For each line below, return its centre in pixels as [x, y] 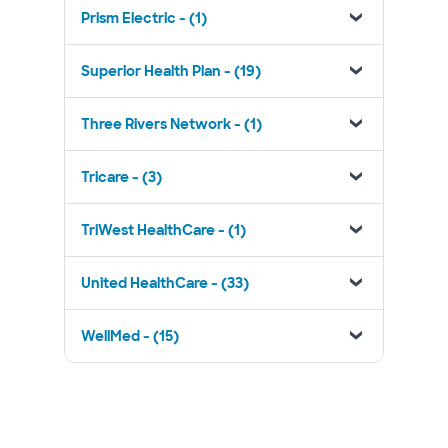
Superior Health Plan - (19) [171, 71]
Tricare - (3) [121, 177]
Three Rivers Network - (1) [171, 124]
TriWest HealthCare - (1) [163, 230]
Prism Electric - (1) [144, 18]
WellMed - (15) [130, 336]
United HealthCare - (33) [165, 283]
